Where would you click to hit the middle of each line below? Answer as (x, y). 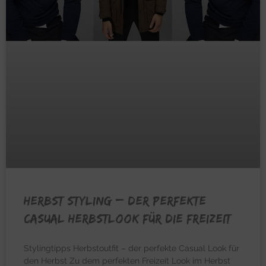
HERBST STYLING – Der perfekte (115, 201)
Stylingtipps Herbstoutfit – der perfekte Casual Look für (132, 248)
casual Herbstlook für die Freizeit (127, 218)
